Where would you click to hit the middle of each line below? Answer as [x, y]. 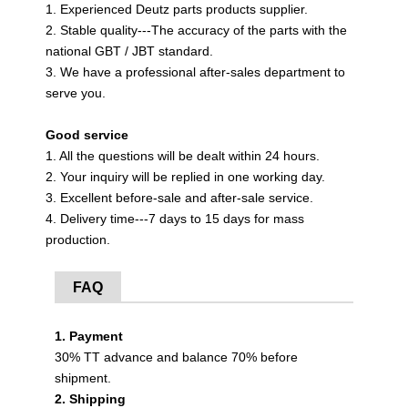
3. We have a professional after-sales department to [195, 72]
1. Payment [89, 336]
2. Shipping [90, 399]
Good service [87, 135]
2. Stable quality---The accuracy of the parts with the [196, 30]
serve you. [76, 93]
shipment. [83, 378]
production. [78, 240]
